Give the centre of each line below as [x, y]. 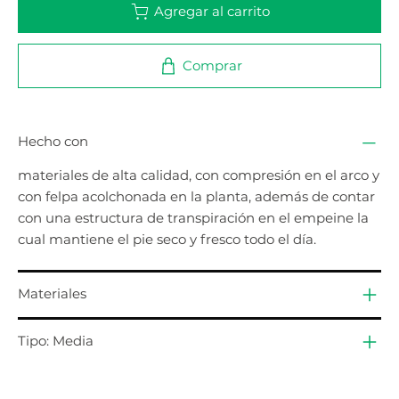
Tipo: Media [56, 340]
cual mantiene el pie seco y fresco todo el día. [167, 239]
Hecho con [53, 141]
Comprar [212, 65]
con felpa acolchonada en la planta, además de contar [196, 196]
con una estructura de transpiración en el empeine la [193, 217]
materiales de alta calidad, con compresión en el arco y [199, 175]
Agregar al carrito [212, 11]
